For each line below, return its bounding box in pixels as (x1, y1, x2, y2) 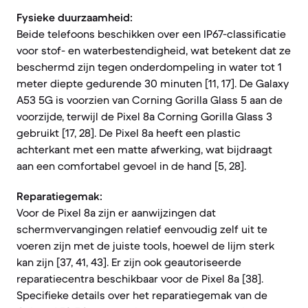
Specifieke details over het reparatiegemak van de (16, 288, 267, 302)
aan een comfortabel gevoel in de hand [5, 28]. (16, 159, 246, 173)
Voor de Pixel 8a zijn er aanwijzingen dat (16, 206, 216, 219)
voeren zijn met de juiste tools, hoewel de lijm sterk (16, 239, 274, 252)
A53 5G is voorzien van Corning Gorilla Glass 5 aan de (16, 93, 283, 107)
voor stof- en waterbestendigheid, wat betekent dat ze (16, 43, 291, 57)
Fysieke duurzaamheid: (16, 10, 133, 24)
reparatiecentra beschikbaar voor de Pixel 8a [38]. (16, 272, 263, 285)
